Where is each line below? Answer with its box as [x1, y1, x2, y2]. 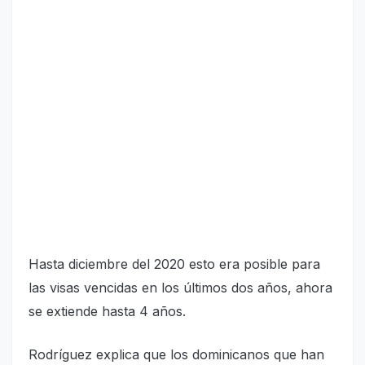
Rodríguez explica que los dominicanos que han [29, 346, 324, 363]
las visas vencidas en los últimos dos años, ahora [29, 279, 332, 297]
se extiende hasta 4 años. [29, 303, 190, 320]
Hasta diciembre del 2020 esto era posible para [29, 256, 320, 273]
